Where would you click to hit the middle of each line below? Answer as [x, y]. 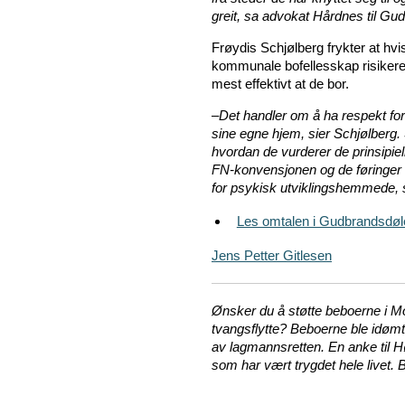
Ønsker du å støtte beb [279, 311]
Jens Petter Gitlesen [272, 256]
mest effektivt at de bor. [280, 84]
